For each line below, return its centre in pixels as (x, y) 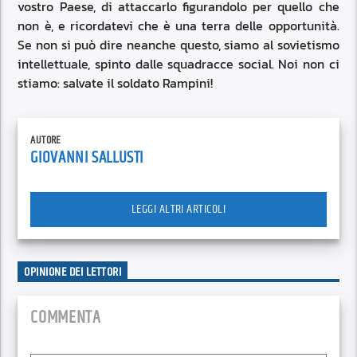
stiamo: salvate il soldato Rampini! (116, 83)
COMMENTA (66, 317)
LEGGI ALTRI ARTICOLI (178, 209)
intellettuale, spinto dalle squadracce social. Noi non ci (178, 64)
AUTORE (46, 140)
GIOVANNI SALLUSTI (87, 157)
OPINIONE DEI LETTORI (73, 273)
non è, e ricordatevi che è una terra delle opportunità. (178, 26)
